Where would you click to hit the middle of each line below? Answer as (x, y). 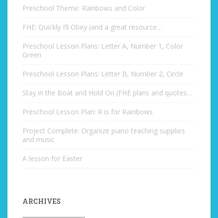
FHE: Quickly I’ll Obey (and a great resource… (92, 27)
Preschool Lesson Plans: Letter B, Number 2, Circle (103, 74)
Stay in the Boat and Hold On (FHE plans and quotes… (107, 93)
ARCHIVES (42, 201)
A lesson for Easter (52, 158)
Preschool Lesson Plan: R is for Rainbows (88, 112)
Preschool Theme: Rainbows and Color (84, 8)
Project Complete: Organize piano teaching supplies (104, 131)
